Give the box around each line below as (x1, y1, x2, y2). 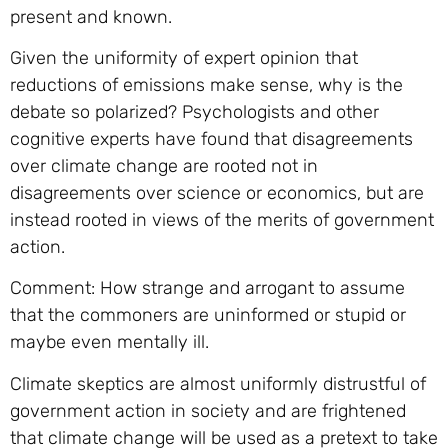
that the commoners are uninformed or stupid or (10, 304, 406, 327)
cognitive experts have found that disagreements (10, 127, 413, 150)
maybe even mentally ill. (10, 331, 209, 354)
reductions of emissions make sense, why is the (10, 73, 403, 96)
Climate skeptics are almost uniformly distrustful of (10, 372, 426, 395)
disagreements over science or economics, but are (10, 181, 424, 204)
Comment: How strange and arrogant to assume (10, 277, 405, 300)
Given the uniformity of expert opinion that (10, 46, 358, 69)
